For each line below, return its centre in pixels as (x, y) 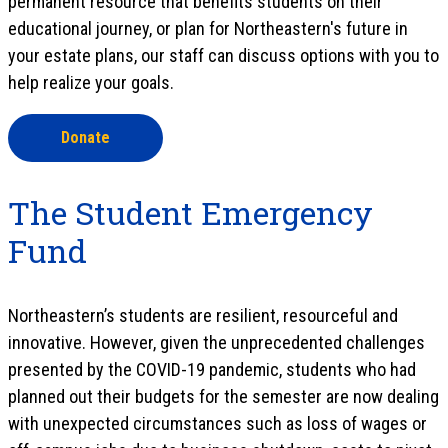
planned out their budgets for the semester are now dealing (223, 396)
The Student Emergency (190, 212)
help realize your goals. (91, 82)
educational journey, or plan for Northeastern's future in (208, 28)
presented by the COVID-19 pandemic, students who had (212, 369)
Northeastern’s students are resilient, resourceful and (203, 315)
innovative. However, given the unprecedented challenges (216, 342)
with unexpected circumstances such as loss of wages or (217, 423)
